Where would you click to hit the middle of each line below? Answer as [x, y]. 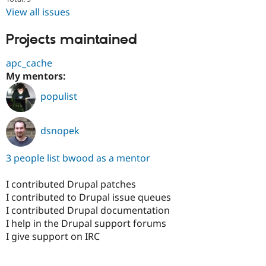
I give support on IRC [53, 236]
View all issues [38, 12]
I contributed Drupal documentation [88, 210]
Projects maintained [72, 40]
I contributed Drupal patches [71, 184]
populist [59, 96]
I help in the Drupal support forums [86, 223]
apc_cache [29, 63]
